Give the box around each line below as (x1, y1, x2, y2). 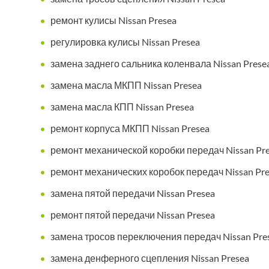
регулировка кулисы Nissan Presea (50, 36, 200, 48)
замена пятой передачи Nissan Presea (50, 187, 215, 199)
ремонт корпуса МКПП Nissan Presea (50, 122, 210, 134)
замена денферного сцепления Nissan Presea (50, 252, 249, 264)
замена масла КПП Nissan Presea (50, 101, 194, 113)
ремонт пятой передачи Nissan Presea (50, 209, 215, 221)
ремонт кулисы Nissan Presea (50, 14, 177, 26)
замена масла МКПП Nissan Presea (50, 79, 202, 91)
